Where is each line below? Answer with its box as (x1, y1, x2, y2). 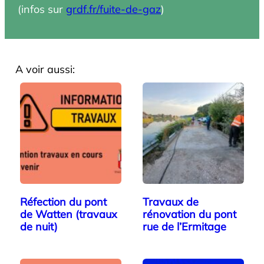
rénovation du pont (143, 207, 236, 222)
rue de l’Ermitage (143, 220, 226, 234)
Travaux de (143, 195, 199, 209)
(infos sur (18, 2, 67, 16)
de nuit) (20, 220, 58, 234)
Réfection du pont (20, 195, 107, 209)
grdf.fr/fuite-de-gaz (66, 2, 161, 16)
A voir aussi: (15, 62, 75, 77)
